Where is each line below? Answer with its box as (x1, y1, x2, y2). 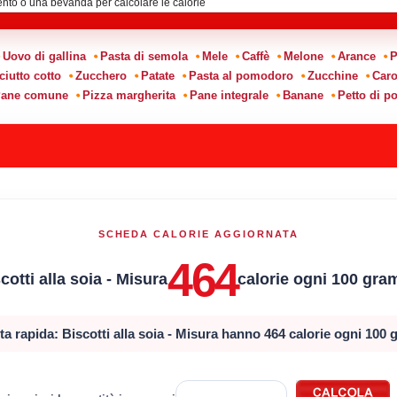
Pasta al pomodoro (188, 68, 293, 82)
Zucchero (74, 68, 127, 82)
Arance (337, 49, 376, 63)
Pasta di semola (99, 49, 188, 63)
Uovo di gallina (2, 49, 86, 63)
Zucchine (307, 68, 358, 82)
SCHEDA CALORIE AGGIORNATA (97, 228, 300, 239)
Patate (140, 68, 175, 82)
